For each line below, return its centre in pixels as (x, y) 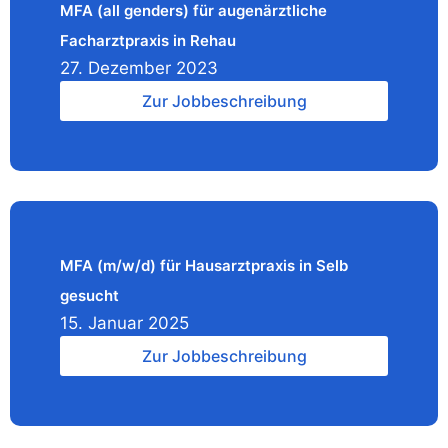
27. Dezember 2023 (139, 68)
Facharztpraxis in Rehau (148, 40)
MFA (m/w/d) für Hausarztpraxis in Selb (204, 265)
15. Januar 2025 (124, 323)
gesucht (89, 295)
